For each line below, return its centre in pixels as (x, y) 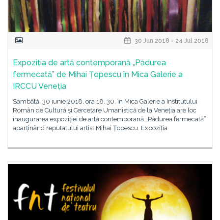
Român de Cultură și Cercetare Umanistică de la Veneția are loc (105, 110)
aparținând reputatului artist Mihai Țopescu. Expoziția (90, 128)
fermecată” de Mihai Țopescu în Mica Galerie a (98, 74)
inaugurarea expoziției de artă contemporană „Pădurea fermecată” (110, 119)
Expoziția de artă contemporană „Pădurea (89, 63)
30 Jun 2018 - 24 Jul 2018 (171, 41)
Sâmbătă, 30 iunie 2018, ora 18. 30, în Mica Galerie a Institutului (105, 101)
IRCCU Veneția (40, 86)
